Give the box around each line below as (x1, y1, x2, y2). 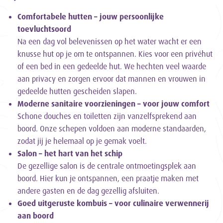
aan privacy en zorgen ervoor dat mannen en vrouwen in (17, 74, 206, 84)
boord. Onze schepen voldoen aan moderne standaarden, (17, 123, 206, 134)
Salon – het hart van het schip (17, 148, 122, 159)
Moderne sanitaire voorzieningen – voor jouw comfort (17, 99, 210, 109)
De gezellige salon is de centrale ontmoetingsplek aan (17, 161, 196, 171)
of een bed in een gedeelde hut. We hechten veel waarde (17, 61, 206, 72)
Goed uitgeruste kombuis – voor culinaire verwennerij (17, 198, 209, 209)
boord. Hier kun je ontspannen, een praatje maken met (17, 173, 199, 184)
